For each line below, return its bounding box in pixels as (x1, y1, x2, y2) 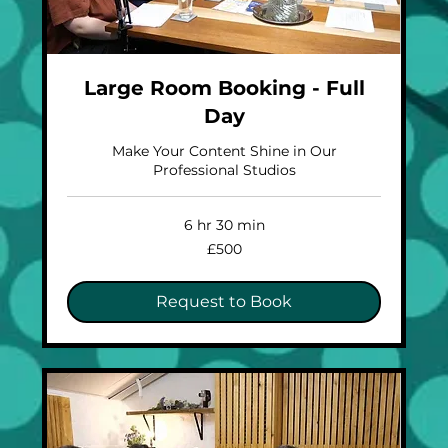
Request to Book (156, 292, 292, 312)
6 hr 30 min (183, 216, 265, 235)
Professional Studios (152, 161, 296, 180)
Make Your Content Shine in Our (111, 142, 337, 161)
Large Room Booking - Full (83, 76, 365, 101)
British (67, 248, 96, 260)
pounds (67, 259, 103, 271)
